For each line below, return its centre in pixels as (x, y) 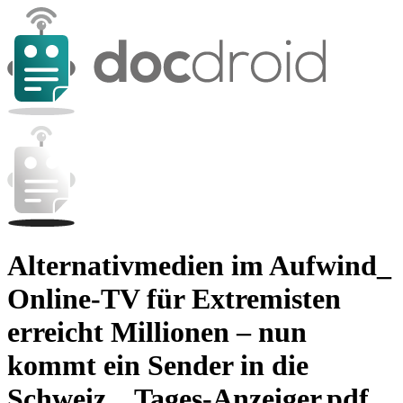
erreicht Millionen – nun (157, 332)
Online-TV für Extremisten (174, 299)
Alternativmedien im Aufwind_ (199, 266)
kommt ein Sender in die (158, 366)
